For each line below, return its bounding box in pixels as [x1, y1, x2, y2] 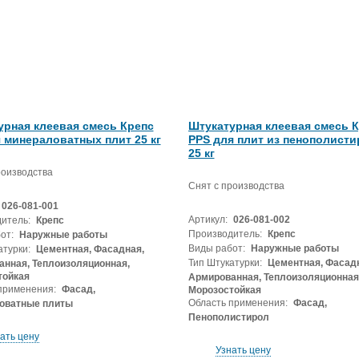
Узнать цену [215, 345, 271, 356]
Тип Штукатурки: [188, 257, 262, 268]
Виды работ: [188, 243, 245, 254]
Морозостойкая [188, 284, 261, 296]
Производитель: [188, 228, 262, 240]
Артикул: [188, 214, 228, 225]
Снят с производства [188, 180, 284, 192]
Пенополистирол [188, 312, 269, 323]
